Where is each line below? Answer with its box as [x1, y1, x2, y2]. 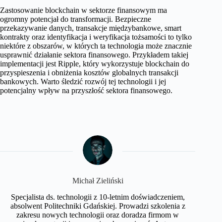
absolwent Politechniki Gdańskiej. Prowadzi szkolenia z [10, 201, 185, 210]
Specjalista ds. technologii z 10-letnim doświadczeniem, [10, 192, 185, 201]
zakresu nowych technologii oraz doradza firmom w [16, 210, 179, 219]
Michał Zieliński [72, 176, 123, 185]
